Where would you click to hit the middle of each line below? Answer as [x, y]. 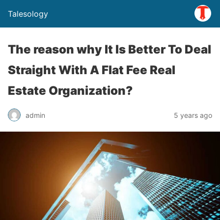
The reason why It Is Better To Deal [110, 49]
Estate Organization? [70, 91]
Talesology [28, 14]
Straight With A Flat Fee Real [92, 70]
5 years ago [193, 115]
